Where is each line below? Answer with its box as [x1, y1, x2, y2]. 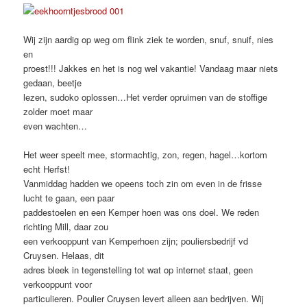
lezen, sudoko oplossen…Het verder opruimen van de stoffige [23, 90, 268, 103]
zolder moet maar [23, 105, 93, 118]
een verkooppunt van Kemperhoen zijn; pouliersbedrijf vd [23, 234, 249, 248]
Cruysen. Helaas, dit [23, 249, 105, 262]
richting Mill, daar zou [23, 220, 109, 234]
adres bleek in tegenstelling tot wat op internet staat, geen [23, 263, 254, 277]
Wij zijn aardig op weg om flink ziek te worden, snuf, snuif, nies [23, 33, 274, 46]
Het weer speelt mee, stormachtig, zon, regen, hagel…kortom [23, 148, 268, 162]
